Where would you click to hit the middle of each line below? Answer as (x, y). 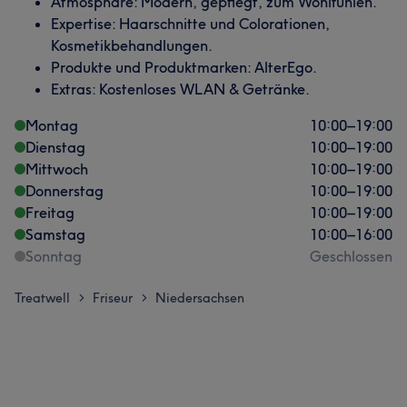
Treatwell (42, 298)
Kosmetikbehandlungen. (132, 45)
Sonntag (54, 256)
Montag (52, 125)
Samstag (55, 234)
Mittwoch (57, 169)
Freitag (50, 213)
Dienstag (55, 147)
